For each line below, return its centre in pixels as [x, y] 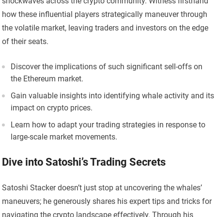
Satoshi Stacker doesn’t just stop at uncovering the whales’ [102, 188]
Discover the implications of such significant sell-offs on [107, 67]
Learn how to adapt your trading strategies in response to [108, 125]
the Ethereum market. [47, 79]
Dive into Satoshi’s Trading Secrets [84, 162]
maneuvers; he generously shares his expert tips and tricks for [107, 201]
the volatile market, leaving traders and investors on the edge [105, 28]
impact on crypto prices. [52, 108]
